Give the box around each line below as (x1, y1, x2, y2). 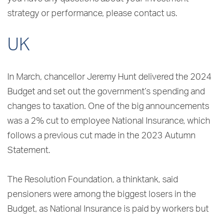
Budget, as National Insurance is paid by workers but (7, 205, 209, 214)
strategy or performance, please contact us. (7, 9, 177, 19)
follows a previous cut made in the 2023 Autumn (7, 131, 196, 141)
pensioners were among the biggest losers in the (7, 190, 196, 199)
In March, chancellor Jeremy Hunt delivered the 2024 (7, 73, 212, 82)
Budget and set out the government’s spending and (7, 88, 205, 97)
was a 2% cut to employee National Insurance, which (7, 117, 210, 126)
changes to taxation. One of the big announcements (7, 102, 209, 111)
